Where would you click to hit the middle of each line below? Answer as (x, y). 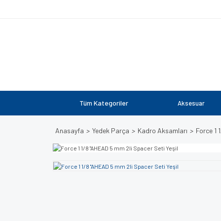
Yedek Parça (111, 130)
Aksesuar (191, 103)
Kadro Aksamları (163, 130)
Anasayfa (70, 130)
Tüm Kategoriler (104, 103)
